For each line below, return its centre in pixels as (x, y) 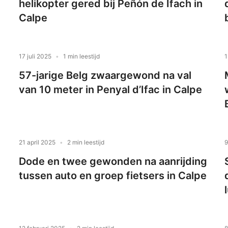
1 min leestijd (82, 56)
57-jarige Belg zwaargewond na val (105, 76)
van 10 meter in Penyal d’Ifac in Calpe (111, 90)
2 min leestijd (86, 142)
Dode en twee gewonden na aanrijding (113, 162)
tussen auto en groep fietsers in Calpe (113, 176)
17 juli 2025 (35, 56)
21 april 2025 (37, 142)
